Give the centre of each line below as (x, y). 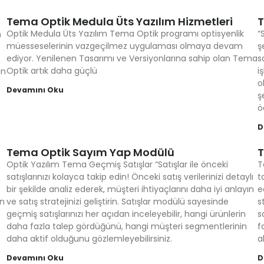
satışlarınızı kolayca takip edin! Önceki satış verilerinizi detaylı (130, 177)
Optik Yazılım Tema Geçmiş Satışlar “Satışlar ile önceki (117, 164)
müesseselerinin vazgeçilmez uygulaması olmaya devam (124, 46)
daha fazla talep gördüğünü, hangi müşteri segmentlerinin (126, 226)
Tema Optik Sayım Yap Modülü (90, 152)
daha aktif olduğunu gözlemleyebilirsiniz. (89, 239)
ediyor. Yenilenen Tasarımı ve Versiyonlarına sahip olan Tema (132, 58)
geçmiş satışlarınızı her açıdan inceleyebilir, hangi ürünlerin (126, 214)
